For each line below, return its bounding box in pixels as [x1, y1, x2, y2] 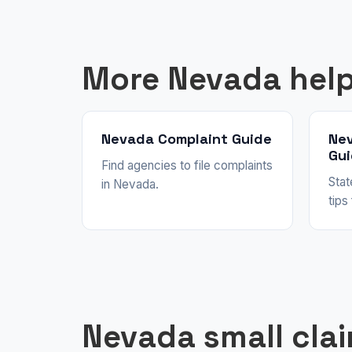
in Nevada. [101, 177, 159, 192]
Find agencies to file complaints [101, 158, 273, 174]
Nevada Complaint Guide [101, 130, 272, 148]
